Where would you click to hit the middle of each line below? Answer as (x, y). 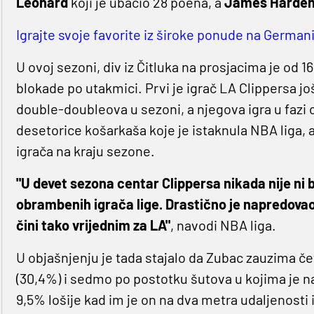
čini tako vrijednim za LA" (93, 225)
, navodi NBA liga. (223, 225)
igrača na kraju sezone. (85, 151)
